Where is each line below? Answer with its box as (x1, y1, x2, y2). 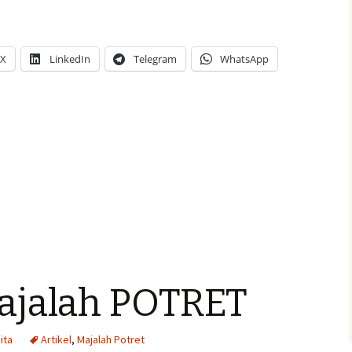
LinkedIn (49, 52, 90, 66)
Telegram (134, 52, 177, 66)
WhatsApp (220, 52, 269, 66)
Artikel (41, 332, 71, 346)
